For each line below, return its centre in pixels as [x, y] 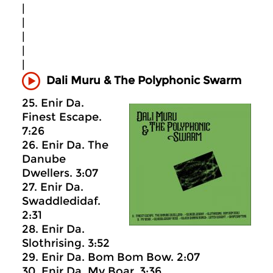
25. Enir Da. [53, 103]
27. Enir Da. [53, 187]
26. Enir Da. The [65, 145]
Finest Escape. [62, 117]
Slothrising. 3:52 [66, 243]
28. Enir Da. [53, 229]
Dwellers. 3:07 [60, 173]
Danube [44, 159]
